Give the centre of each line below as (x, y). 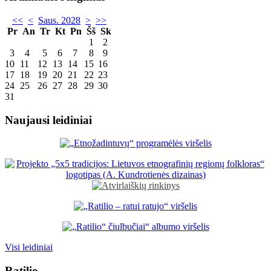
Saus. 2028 (59, 20)
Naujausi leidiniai (48, 120)
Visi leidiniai (29, 247)
